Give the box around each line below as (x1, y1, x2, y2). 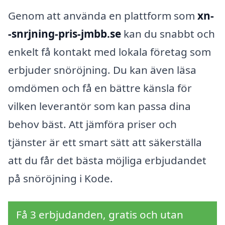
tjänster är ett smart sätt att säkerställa (8, 135, 202, 149)
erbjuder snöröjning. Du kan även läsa (8, 62, 196, 77)
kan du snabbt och (121, 26, 215, 41)
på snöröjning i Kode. (8, 171, 113, 185)
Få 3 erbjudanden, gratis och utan (16, 207, 183, 221)
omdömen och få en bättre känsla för (8, 80, 192, 95)
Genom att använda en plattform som (8, 8, 197, 23)
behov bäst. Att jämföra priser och (8, 117, 177, 131)
